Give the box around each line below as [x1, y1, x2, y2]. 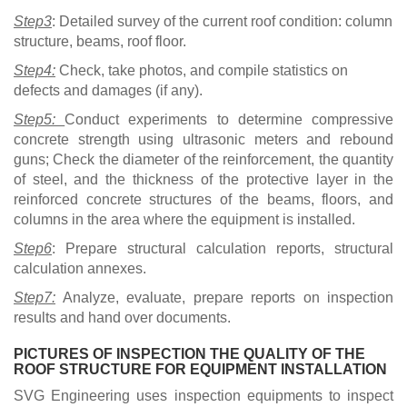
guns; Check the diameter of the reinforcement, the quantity [14, 152, 393, 168]
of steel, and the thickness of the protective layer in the [14, 172, 393, 188]
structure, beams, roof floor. [14, 34, 190, 50]
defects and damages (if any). [14, 83, 206, 99]
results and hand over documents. [14, 310, 231, 326]
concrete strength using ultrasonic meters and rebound [14, 132, 393, 148]
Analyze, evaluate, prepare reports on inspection [55, 290, 393, 306]
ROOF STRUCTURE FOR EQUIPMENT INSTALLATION [14, 362, 387, 378]
